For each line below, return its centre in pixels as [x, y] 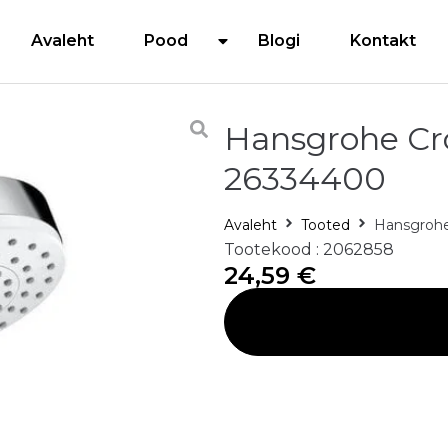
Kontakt [383, 40]
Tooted [325, 225]
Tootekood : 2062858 [309, 249]
